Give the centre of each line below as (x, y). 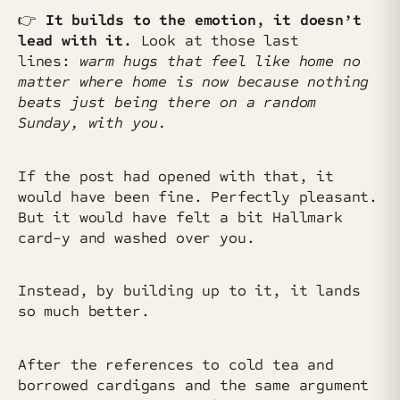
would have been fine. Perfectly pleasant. (198, 196)
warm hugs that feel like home (206, 61)
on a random (268, 102)
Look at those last (220, 40)
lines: (49, 61)
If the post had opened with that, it (176, 176)
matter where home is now (123, 81)
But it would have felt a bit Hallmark (180, 217)
